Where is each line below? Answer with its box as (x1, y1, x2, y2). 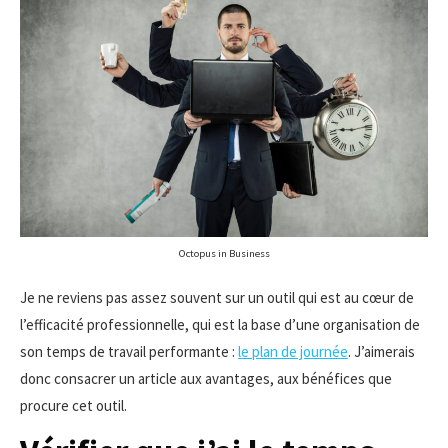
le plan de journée (238, 342, 348, 361)
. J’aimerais (348, 342, 415, 361)
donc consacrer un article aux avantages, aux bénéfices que (20, 369, 392, 388)
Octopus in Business (178, 246, 270, 260)
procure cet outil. (20, 396, 127, 415)
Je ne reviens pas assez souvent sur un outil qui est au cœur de (20, 288, 414, 307)
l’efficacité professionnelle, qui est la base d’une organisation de (20, 315, 420, 334)
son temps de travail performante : (20, 342, 238, 361)
